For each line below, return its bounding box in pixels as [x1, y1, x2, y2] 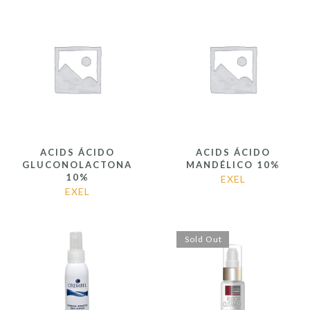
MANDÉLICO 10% [185, 159, 280, 171]
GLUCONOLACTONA [22, 159, 132, 171]
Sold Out [185, 234, 222, 245]
